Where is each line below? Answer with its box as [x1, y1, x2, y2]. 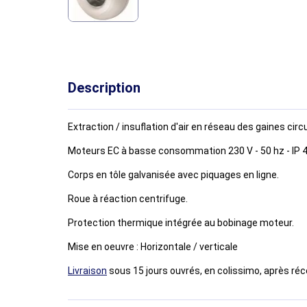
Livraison [68, 265, 107, 277]
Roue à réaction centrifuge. [68, 193, 190, 205]
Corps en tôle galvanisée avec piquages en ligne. [68, 169, 279, 181]
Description [68, 79, 140, 97]
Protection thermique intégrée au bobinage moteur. [68, 217, 294, 229]
